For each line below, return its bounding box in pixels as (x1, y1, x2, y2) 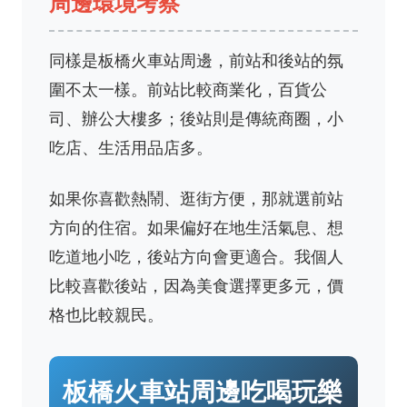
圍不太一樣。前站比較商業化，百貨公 (49, 78, 327, 100)
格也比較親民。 (49, 303, 164, 325)
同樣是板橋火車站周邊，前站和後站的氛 (49, 49, 343, 71)
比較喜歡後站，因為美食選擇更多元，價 (49, 274, 343, 296)
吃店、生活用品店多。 (49, 136, 213, 158)
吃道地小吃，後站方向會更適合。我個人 (49, 245, 343, 267)
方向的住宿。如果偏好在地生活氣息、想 (49, 216, 343, 238)
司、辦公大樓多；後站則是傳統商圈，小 (49, 107, 343, 129)
